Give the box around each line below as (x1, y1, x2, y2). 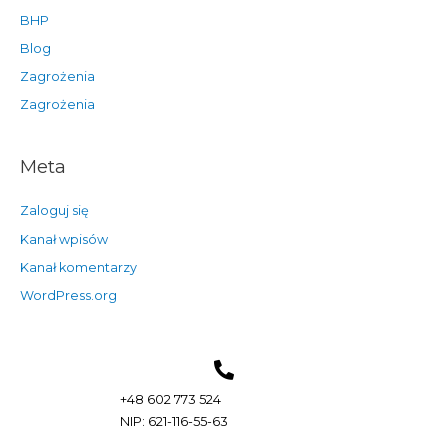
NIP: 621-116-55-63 (120, 413, 228, 429)
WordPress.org (19, 288, 117, 303)
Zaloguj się (19, 203, 89, 219)
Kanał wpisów (19, 231, 108, 247)
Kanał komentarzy (19, 259, 137, 275)
